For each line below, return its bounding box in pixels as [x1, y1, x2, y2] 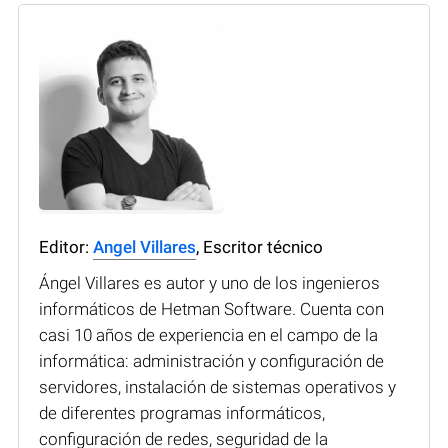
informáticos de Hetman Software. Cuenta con [39, 298, 384, 319]
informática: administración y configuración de [39, 350, 384, 371]
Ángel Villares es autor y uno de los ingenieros [39, 272, 380, 293]
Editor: [39, 236, 93, 257]
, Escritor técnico [196, 236, 323, 257]
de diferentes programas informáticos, [39, 402, 325, 423]
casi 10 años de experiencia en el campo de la [39, 324, 378, 345]
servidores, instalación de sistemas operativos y [39, 376, 396, 397]
